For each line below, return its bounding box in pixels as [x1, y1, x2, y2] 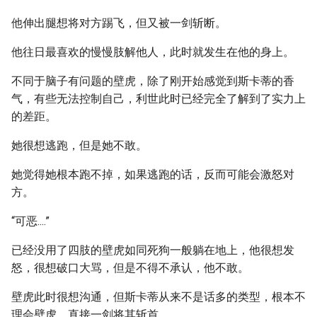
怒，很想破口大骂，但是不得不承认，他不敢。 [11, 261, 249, 275]
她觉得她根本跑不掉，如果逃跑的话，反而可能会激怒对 [11, 168, 294, 181]
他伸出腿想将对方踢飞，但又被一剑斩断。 [11, 16, 226, 30]
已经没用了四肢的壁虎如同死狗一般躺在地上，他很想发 [11, 243, 294, 257]
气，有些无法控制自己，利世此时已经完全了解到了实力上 [11, 92, 306, 105]
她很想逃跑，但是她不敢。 [11, 139, 147, 152]
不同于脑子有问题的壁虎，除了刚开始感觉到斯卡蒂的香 [11, 74, 294, 88]
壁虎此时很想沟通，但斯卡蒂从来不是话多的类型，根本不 [11, 290, 306, 304]
